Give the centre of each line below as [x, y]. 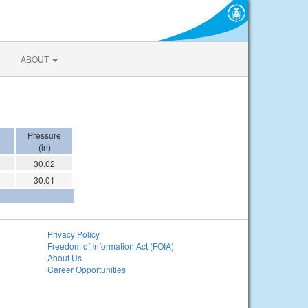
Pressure [44, 135]
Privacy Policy [73, 234]
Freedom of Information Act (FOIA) [110, 246]
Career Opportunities [86, 269]
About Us [64, 257]
